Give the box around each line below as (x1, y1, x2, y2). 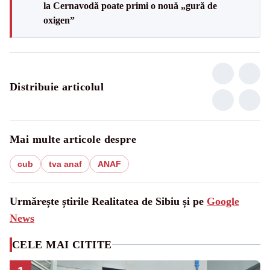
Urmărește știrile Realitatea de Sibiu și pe (10, 195, 207, 207)
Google (207, 195, 239, 207)
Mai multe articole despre (10, 133, 137, 145)
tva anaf (49, 159, 82, 169)
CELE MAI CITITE (12, 238, 112, 251)
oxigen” (43, 14, 75, 25)
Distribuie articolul (10, 80, 104, 93)
